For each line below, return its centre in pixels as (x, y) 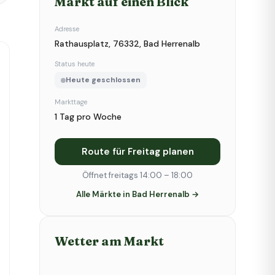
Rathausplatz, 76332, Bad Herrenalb (127, 44)
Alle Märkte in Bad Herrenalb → (137, 194)
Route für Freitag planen (137, 152)
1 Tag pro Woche (88, 117)
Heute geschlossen (103, 80)
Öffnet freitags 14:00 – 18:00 (137, 175)
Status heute (75, 64)
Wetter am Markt (109, 241)
